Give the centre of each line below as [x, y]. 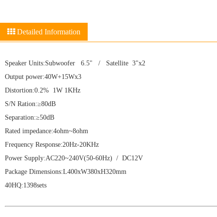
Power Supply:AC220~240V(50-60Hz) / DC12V [74, 158]
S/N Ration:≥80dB [30, 104]
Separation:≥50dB [30, 117]
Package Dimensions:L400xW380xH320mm [66, 172]
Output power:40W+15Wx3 [43, 77]
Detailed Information [48, 32]
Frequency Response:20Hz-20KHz [52, 145]
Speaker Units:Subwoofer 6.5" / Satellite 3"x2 [75, 63]
